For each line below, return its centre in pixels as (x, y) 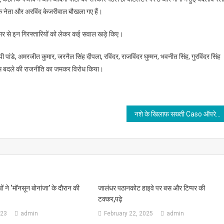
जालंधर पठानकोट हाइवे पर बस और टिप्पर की (152, 188)
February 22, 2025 (129, 213)
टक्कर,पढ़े (110, 199)
